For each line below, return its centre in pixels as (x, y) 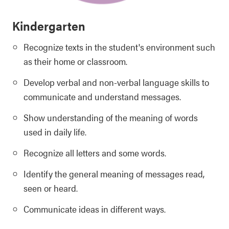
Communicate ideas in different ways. (95, 209)
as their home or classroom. (75, 61)
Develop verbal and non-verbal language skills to (116, 82)
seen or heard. (51, 188)
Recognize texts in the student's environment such (119, 47)
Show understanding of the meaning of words (111, 118)
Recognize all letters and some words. (95, 153)
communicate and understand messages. (102, 97)
